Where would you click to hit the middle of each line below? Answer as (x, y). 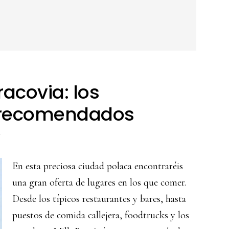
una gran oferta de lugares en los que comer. (99, 182)
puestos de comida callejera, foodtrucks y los (101, 215)
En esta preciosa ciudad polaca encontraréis (98, 166)
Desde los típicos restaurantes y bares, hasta (99, 199)
